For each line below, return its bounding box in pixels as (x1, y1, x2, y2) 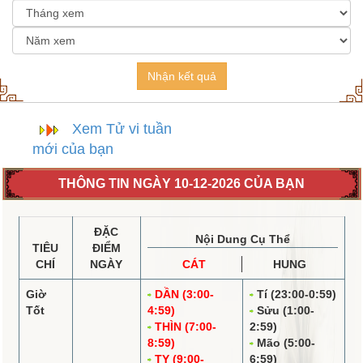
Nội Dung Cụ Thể (194, 232, 290, 246)
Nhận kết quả (147, 69, 216, 83)
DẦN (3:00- (151, 287, 214, 301)
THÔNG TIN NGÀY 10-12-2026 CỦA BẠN (58, 176, 305, 190)
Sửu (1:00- (253, 303, 314, 317)
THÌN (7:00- (151, 319, 216, 333)
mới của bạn (32, 140, 113, 157)
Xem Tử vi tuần (72, 120, 172, 137)
